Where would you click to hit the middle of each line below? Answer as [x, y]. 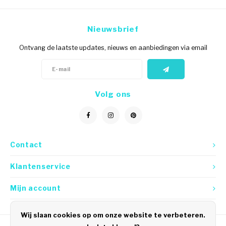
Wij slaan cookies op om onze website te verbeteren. [113, 215]
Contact [26, 145]
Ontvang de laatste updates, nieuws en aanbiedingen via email [113, 48]
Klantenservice [40, 167]
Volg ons [113, 94]
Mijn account [36, 188]
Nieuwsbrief [113, 29]
